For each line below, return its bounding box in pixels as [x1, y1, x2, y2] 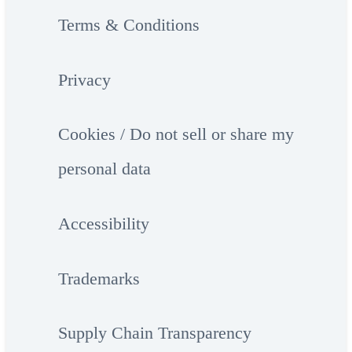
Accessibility [57, 214, 149, 234]
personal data [57, 159, 151, 179]
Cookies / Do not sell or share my [57, 124, 294, 145]
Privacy [57, 69, 111, 90]
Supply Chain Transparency [57, 323, 251, 343]
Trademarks [57, 268, 140, 288]
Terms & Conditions [57, 15, 200, 35]
